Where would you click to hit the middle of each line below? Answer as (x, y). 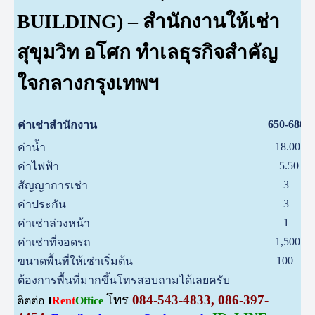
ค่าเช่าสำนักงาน (59, 125)
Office (91, 301)
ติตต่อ (31, 301)
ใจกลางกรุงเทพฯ (88, 84)
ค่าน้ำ (32, 148)
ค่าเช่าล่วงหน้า (54, 224)
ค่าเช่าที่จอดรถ (54, 243)
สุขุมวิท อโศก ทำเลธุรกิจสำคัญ (148, 53)
